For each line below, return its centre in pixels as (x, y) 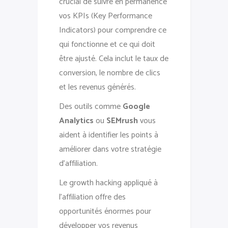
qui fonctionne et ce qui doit (107, 44)
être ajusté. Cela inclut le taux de (114, 59)
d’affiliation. (78, 163)
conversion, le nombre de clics (110, 73)
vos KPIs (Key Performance (106, 16)
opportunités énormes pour (105, 211)
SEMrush (122, 121)
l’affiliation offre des (92, 197)
